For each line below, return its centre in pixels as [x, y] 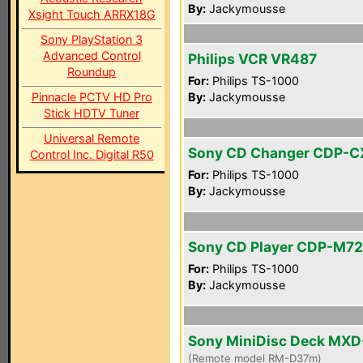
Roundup [92, 72]
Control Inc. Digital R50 [92, 154]
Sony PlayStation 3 [92, 39]
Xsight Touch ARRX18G [92, 14]
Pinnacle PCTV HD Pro [92, 97]
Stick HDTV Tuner [92, 113]
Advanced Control [92, 56]
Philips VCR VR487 [252, 59]
